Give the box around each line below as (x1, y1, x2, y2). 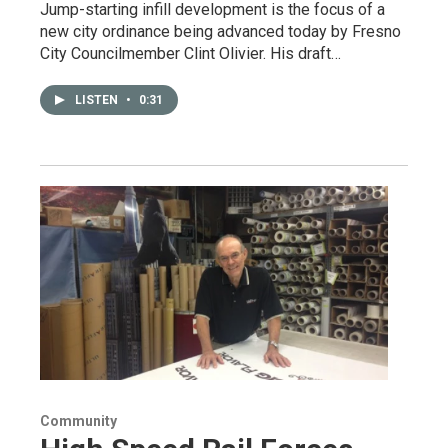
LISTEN (75, 92, 121, 107)
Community (40, 412, 117, 429)
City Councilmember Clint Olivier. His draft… (40, 43, 341, 63)
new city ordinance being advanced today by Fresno (40, 21, 401, 41)
